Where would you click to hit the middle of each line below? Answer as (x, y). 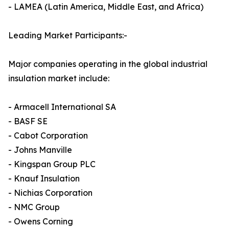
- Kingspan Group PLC (52, 164)
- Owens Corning (41, 222)
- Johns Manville (40, 150)
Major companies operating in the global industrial (108, 64)
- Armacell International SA (62, 107)
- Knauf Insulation (44, 179)
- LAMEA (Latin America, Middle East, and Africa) (106, 7)
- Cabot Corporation (48, 136)
